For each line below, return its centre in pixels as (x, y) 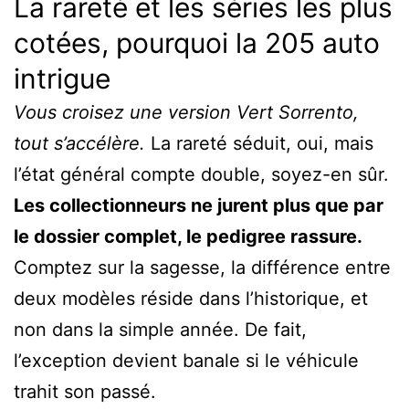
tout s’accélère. (79, 143)
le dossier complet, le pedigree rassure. (188, 236)
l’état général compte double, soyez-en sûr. (201, 174)
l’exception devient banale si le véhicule (186, 360)
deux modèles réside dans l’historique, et (191, 298)
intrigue (62, 78)
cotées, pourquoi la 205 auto (197, 42)
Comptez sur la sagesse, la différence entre (202, 267)
